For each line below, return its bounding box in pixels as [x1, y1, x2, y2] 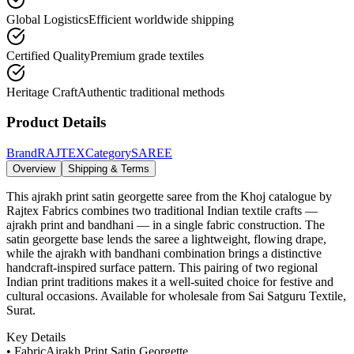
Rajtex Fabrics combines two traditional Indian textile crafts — [6, 204, 318, 218]
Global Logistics [6, 12, 88, 26]
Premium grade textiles [90, 48, 204, 62]
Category [85, 146, 131, 160]
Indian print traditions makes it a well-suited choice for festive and [6, 275, 333, 289]
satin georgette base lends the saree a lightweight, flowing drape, [6, 232, 326, 247]
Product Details [6, 114, 106, 131]
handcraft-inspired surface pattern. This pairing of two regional [6, 261, 318, 275]
